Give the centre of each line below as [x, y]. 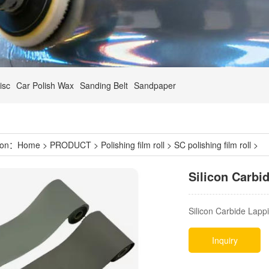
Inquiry [225, 240]
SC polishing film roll [213, 145]
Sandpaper [155, 85]
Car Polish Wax [45, 85]
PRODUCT [71, 145]
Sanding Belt [104, 85]
